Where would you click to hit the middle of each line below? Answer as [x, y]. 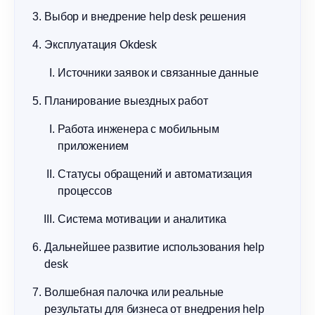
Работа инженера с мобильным [139, 129]
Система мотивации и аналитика [142, 219]
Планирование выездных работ [126, 101]
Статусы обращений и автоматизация [155, 174]
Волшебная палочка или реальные [134, 292]
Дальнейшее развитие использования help [154, 247]
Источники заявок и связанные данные [158, 73]
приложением [94, 146]
